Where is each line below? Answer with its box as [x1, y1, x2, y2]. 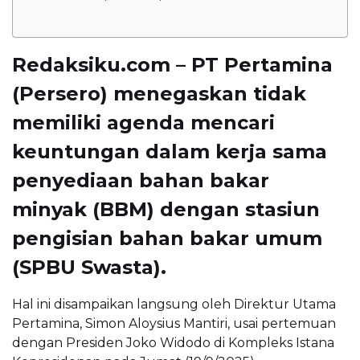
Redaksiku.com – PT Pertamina [12, 52, 333, 76]
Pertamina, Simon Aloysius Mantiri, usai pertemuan [12, 315, 336, 331]
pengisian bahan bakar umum [12, 226, 322, 250]
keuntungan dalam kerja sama [12, 139, 327, 163]
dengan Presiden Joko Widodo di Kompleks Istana [12, 334, 334, 350]
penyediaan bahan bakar [12, 168, 269, 192]
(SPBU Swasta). [12, 255, 166, 279]
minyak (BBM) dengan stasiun [12, 197, 320, 221]
